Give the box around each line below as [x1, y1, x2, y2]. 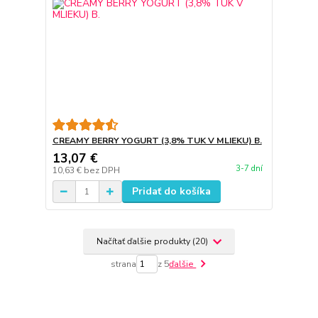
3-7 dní [235, 163, 263, 175]
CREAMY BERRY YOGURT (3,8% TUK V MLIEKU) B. [52, 135, 262, 146]
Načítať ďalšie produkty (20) [96, 235, 210, 247]
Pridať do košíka [131, 185, 211, 198]
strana [111, 258, 137, 270]
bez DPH [83, 165, 120, 176]
